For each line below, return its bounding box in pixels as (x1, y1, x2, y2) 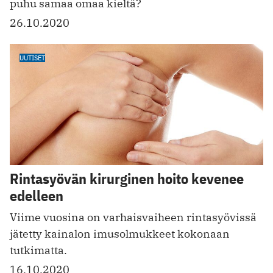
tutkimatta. (10, 243, 67, 258)
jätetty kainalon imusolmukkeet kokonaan (10, 227, 230, 241)
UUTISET (19, 52, 45, 62)
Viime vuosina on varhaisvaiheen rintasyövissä (10, 210, 257, 225)
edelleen (10, 186, 63, 206)
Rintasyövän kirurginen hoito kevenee (10, 169, 244, 189)
